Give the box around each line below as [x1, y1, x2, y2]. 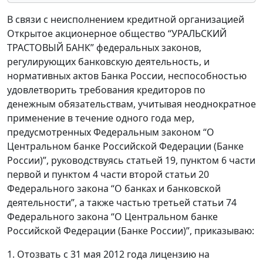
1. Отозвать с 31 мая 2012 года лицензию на [7, 248, 210, 261]
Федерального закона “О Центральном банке [7, 210, 218, 224]
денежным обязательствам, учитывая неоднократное [7, 97, 256, 111]
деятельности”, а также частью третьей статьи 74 [7, 196, 237, 210]
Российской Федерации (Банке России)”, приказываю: [7, 224, 254, 238]
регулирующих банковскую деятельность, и [7, 55, 210, 69]
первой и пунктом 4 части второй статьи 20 [7, 168, 209, 181]
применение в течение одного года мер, [7, 112, 194, 125]
